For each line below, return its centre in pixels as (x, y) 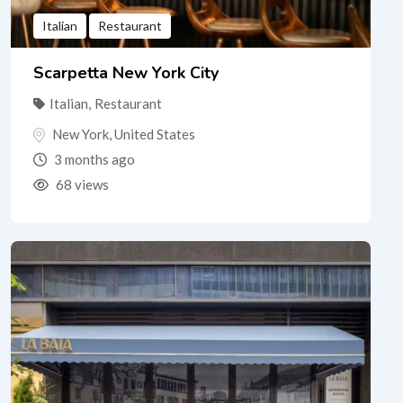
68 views (81, 185)
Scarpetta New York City (126, 72)
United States (155, 134)
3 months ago (93, 160)
